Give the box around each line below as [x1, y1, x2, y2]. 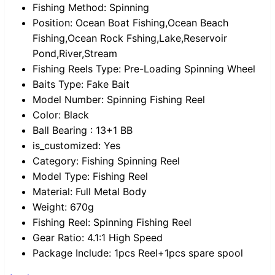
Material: [33, 185, 72, 198]
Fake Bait [87, 78, 130, 91]
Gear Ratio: [33, 231, 84, 244]
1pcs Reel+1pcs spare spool [114, 247, 243, 260]
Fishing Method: [33, 1, 106, 14]
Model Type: [33, 170, 90, 183]
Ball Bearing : [33, 124, 93, 137]
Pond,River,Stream [33, 47, 117, 60]
